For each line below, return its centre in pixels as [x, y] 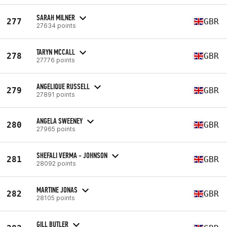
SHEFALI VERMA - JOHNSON [72, 155]
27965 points [56, 129]
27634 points [56, 25]
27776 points [56, 60]
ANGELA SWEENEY [60, 121]
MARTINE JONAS [57, 190]
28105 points [56, 198]
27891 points [56, 94]
